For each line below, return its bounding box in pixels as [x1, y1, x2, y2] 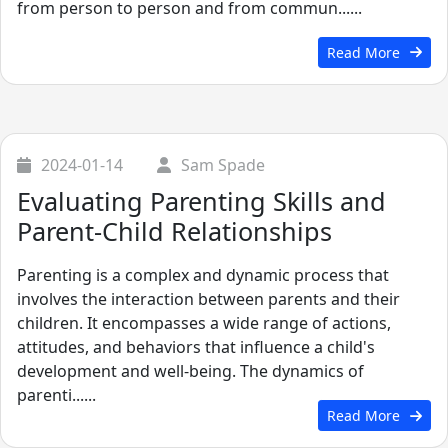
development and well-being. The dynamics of [17, 360, 364, 383]
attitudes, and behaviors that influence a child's [17, 336, 375, 359]
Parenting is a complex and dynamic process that [17, 264, 389, 287]
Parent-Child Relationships [17, 214, 332, 249]
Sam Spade [181, 153, 265, 176]
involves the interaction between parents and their [17, 288, 400, 311]
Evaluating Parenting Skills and [17, 184, 386, 219]
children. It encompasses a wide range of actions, [17, 312, 391, 335]
